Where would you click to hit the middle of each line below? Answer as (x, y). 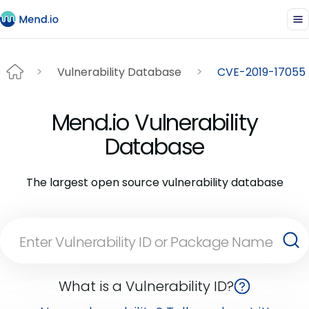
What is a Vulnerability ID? (146, 286)
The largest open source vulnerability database (154, 182)
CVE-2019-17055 (261, 72)
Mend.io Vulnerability (154, 122)
